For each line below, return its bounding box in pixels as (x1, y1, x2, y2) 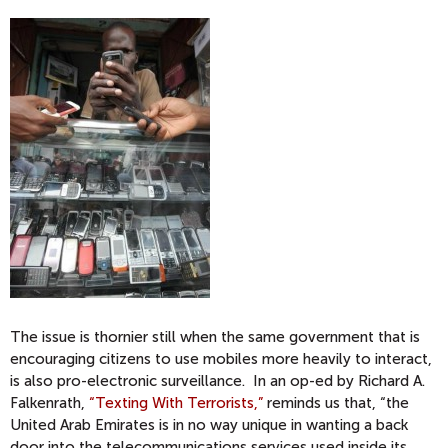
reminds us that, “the (263, 394, 409, 412)
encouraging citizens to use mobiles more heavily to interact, (10, 350, 432, 368)
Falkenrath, (10, 394, 89, 412)
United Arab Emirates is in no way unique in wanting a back (10, 416, 408, 434)
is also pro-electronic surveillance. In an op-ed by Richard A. (10, 372, 425, 390)
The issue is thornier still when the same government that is (10, 328, 420, 346)
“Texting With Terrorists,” (89, 394, 263, 412)
